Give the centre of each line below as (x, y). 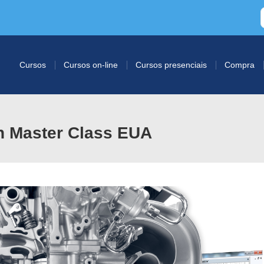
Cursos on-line (91, 65)
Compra (240, 65)
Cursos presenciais (171, 65)
